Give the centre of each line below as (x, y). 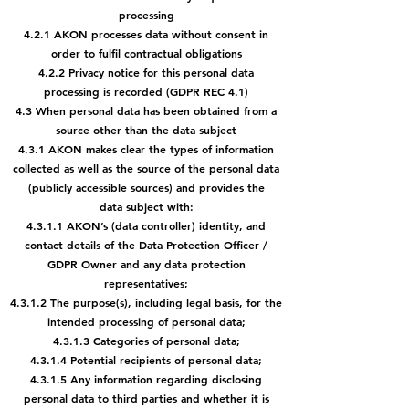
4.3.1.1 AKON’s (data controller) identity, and (146, 225)
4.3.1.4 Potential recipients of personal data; (146, 360)
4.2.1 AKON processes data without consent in (146, 34)
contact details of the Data (95, 245)
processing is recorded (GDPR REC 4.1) (146, 91)
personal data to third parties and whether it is (146, 398)
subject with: (159, 206)
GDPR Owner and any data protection (146, 264)
